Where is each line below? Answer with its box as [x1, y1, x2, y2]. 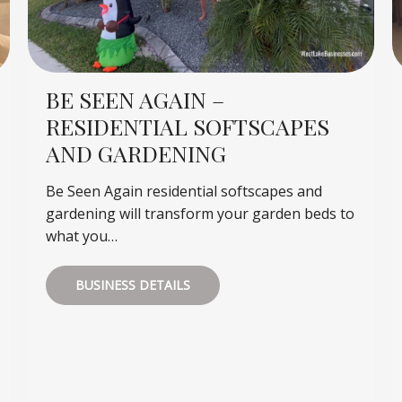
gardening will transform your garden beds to [45, 203, 354, 223]
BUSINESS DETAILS [74, 275, 190, 293]
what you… [45, 225, 118, 246]
